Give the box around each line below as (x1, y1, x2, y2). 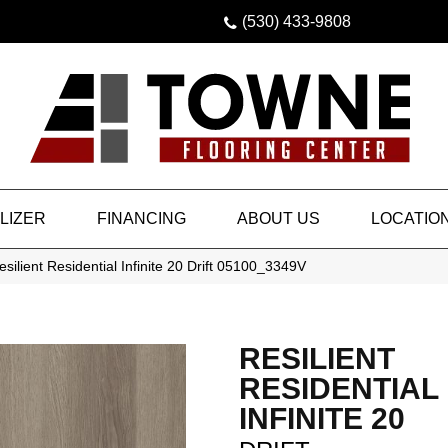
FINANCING (97, 210, 186, 227)
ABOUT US (237, 210, 320, 227)
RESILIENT (239, 342, 395, 375)
